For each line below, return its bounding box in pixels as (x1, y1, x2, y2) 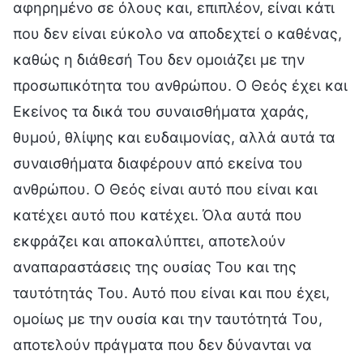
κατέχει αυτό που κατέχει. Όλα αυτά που (13, 206, 302, 224)
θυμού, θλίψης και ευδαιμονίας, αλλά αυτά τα (13, 128, 335, 146)
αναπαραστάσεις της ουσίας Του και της (13, 258, 297, 275)
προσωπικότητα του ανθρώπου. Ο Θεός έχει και (13, 76, 348, 94)
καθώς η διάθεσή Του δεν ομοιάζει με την (13, 50, 305, 68)
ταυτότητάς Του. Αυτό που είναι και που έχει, (13, 284, 330, 301)
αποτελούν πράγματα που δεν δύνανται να (13, 335, 312, 353)
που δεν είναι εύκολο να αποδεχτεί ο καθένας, (13, 24, 342, 42)
